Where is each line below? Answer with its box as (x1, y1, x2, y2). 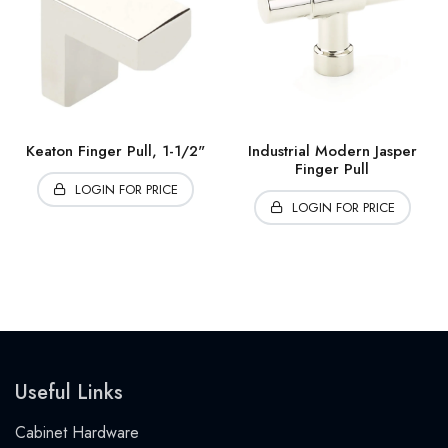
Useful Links (15, 378, 123, 408)
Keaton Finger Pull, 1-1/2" (26, 140, 206, 163)
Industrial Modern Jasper (247, 140, 417, 163)
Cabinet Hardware (15, 421, 139, 445)
